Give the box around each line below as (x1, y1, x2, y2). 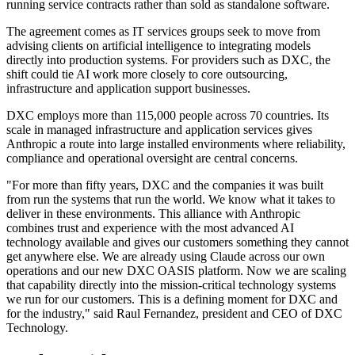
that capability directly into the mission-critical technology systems (6, 278, 336, 292)
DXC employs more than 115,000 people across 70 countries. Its (6, 109, 329, 123)
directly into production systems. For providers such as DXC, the (6, 53, 330, 67)
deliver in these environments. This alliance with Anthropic (6, 207, 300, 221)
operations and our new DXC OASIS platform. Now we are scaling (6, 264, 346, 278)
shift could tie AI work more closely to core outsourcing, (6, 67, 288, 82)
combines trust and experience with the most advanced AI (6, 221, 294, 235)
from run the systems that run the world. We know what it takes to (6, 193, 335, 207)
